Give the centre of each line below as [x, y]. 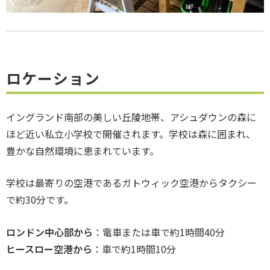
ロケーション [53, 77]
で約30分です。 [40, 200]
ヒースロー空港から [49, 249]
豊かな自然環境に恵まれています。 [83, 150]
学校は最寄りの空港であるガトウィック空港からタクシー [131, 183]
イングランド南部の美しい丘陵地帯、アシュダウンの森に [131, 117]
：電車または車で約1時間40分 [159, 232]
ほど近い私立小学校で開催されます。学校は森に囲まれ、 [131, 133]
